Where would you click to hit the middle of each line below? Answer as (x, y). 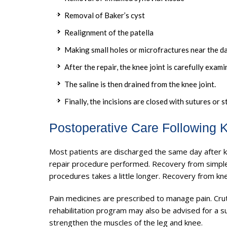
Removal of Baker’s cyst (105, 15)
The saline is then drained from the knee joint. (140, 84)
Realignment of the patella (109, 32)
